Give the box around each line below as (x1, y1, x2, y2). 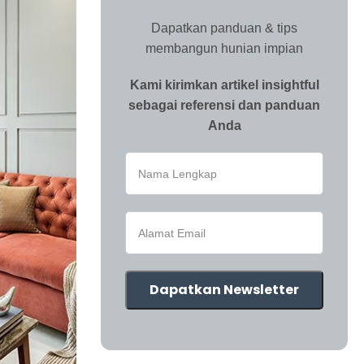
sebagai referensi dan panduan (128, 98, 321, 112)
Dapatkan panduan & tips (151, 21, 298, 35)
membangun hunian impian (145, 41, 304, 55)
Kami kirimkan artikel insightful (129, 78, 319, 92)
